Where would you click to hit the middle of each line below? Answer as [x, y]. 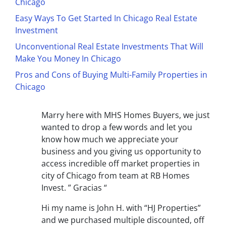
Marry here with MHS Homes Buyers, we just [126, 115]
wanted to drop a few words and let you [117, 127]
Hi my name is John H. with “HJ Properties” [121, 208]
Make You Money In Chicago [68, 59]
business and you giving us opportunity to [121, 152]
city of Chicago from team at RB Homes [116, 176]
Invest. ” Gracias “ [74, 188]
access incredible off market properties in [121, 164]
